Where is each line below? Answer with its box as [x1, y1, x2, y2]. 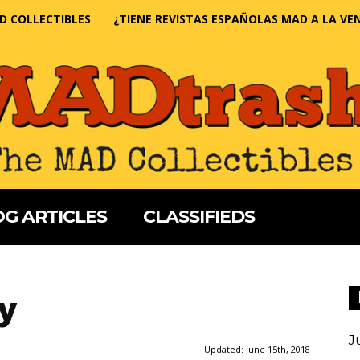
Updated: [204, 343, 246, 356]
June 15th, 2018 [246, 343, 310, 356]
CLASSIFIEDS [143, 206, 255, 228]
